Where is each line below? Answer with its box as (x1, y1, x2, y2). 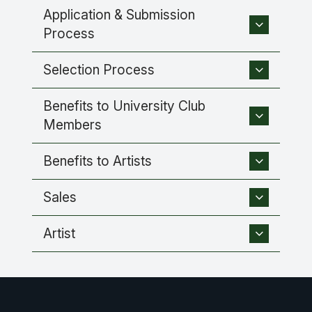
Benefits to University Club (43, 97, 205, 115)
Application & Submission (43, 6, 195, 24)
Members (43, 116, 102, 134)
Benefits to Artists (43, 153, 152, 170)
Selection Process (43, 61, 155, 79)
